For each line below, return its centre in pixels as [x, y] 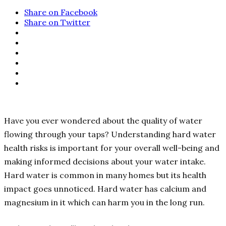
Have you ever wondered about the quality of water [103, 121]
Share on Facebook [61, 12]
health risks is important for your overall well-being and [112, 148]
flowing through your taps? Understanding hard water [110, 134]
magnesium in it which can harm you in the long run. [104, 203]
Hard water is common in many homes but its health [105, 175]
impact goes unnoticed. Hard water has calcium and [105, 189]
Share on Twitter [57, 22]
